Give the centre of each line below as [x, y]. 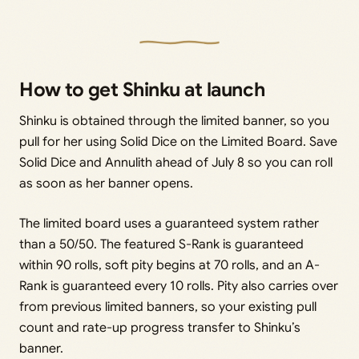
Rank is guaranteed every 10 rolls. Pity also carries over [179, 286]
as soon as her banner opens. [106, 183]
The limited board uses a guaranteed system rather [169, 223]
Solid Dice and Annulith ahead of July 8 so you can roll [176, 162]
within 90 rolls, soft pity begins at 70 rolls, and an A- [169, 265]
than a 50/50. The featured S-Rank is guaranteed [161, 244]
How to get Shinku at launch [142, 89]
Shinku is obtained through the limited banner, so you [174, 121]
